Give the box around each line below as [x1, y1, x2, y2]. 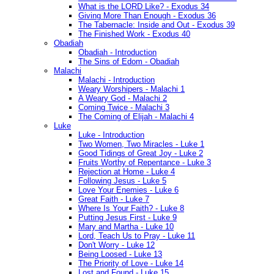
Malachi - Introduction [78, 75, 155, 85]
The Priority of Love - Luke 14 [78, 259, 183, 268]
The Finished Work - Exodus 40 [78, 29, 190, 39]
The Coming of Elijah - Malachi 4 [78, 112, 194, 122]
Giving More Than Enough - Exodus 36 [78, 11, 216, 21]
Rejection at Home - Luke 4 [78, 167, 175, 177]
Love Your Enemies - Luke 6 [78, 185, 179, 195]
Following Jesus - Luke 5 [78, 176, 166, 186]
